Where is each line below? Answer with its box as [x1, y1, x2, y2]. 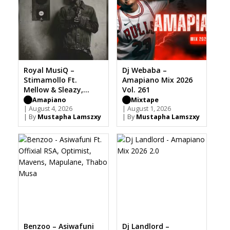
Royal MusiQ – [24, 65, 74, 75]
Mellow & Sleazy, [24, 85, 83, 95]
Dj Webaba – [122, 65, 167, 75]
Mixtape [130, 95, 159, 105]
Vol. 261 [122, 85, 150, 95]
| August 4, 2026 [24, 104, 72, 113]
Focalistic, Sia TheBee [24, 94, 101, 105]
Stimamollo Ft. [24, 75, 77, 85]
